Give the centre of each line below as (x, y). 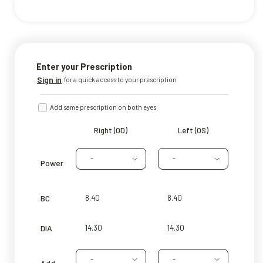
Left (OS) (193, 130)
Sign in (49, 80)
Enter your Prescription (84, 66)
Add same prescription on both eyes (103, 107)
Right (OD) (111, 130)
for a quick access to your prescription (121, 80)
